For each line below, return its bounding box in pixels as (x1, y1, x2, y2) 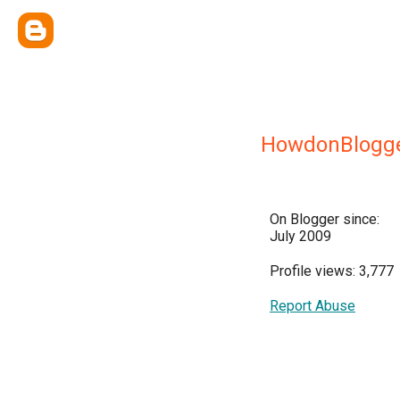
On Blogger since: (270, 211, 379, 228)
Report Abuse (270, 297, 355, 314)
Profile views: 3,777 (270, 262, 394, 279)
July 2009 (270, 228, 331, 245)
